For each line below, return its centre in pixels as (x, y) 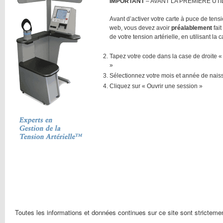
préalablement (192, 28)
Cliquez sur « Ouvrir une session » (156, 86)
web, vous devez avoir (140, 28)
